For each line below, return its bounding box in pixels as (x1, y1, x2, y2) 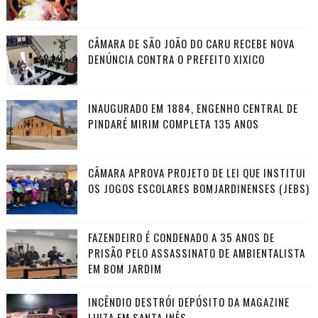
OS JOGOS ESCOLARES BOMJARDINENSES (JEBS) (87, 180, 309, 197)
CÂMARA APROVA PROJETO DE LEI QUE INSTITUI (87, 165, 306, 181)
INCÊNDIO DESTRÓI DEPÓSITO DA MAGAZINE (87, 294, 290, 310)
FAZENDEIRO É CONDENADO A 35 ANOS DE (87, 229, 275, 246)
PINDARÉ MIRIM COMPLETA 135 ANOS (87, 116, 259, 132)
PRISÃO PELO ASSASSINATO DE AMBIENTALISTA (87, 245, 305, 261)
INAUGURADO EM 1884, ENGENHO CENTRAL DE (87, 100, 298, 116)
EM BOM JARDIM (87, 261, 162, 277)
